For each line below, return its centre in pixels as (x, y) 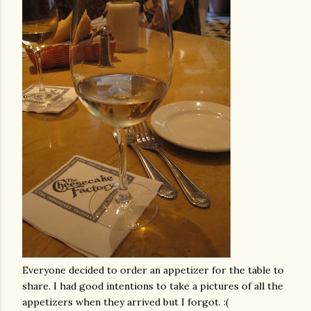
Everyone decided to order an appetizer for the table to (153, 270)
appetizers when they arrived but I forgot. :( (125, 302)
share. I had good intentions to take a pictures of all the (153, 286)
